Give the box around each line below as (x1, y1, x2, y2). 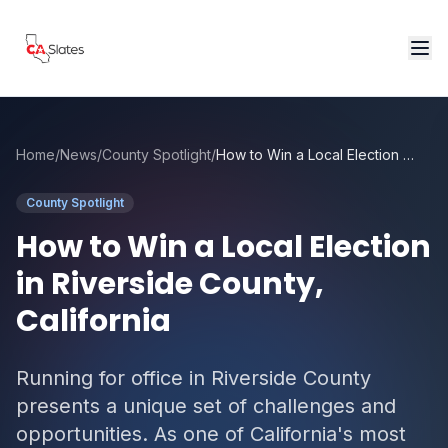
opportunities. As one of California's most (16, 422, 406, 446)
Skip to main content (15, 9, 172, 29)
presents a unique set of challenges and (16, 394, 396, 418)
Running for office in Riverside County (16, 366, 371, 390)
